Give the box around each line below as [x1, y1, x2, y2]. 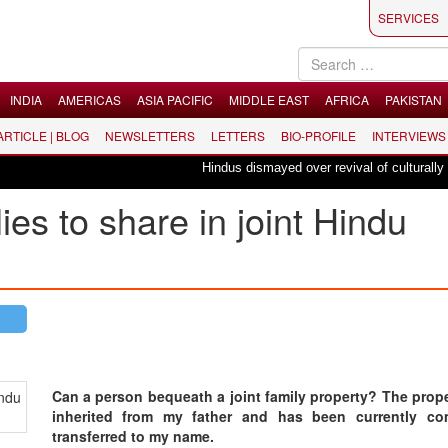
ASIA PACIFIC [137, 91, 213, 108]
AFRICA [325, 91, 369, 108]
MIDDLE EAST [229, 91, 309, 108]
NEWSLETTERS [105, 127, 195, 144]
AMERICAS [58, 91, 121, 108]
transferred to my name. [51, 425, 214, 446]
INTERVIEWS [372, 127, 446, 144]
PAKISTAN [385, 91, 442, 108]
